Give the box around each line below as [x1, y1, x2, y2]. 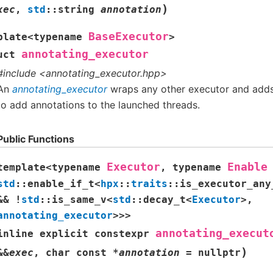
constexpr [94, 228, 149, 240]
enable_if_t [27, 178, 94, 190]
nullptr [198, 247, 241, 259]
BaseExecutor [88, 30, 169, 43]
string [58, 3, 94, 15]
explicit [40, 228, 88, 240]
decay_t [143, 194, 186, 206]
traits [131, 178, 168, 190]
